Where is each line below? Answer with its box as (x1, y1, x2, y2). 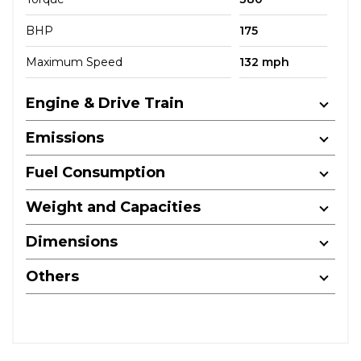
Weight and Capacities (26, 197, 201, 216)
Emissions (26, 128, 104, 147)
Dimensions (26, 232, 118, 251)
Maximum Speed (26, 54, 122, 69)
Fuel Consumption (26, 163, 165, 181)
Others (26, 267, 79, 285)
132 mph (239, 54, 289, 69)
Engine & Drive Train (26, 93, 184, 112)
